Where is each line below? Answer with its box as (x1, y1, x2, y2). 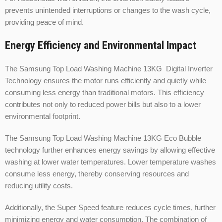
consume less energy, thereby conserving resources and (5, 169, 189, 178)
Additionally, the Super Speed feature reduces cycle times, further (5, 203, 216, 212)
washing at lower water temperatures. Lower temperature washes (5, 158, 216, 166)
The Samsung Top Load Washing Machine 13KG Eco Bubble (5, 134, 201, 143)
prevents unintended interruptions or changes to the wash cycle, (5, 6, 211, 15)
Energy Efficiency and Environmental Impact (5, 39, 196, 52)
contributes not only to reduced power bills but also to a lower (5, 100, 201, 109)
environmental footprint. (5, 112, 80, 121)
